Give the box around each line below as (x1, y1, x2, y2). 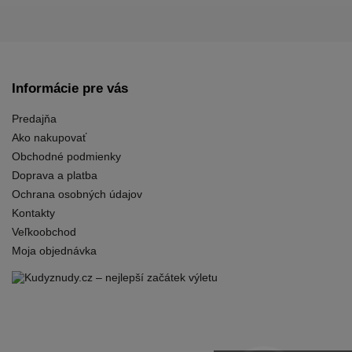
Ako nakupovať (12, 131, 86, 145)
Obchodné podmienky (12, 150, 121, 163)
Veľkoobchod (12, 225, 76, 239)
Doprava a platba (12, 169, 97, 182)
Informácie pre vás (12, 81, 128, 97)
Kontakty (12, 207, 55, 220)
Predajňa (12, 112, 57, 126)
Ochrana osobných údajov (12, 188, 142, 201)
